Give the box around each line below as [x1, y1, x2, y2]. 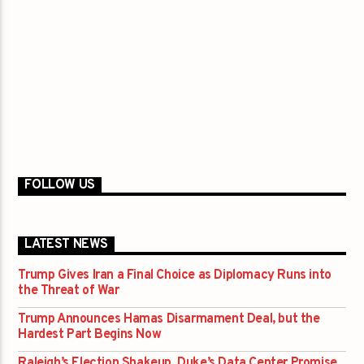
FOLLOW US [24, 177, 95, 194]
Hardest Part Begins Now [18, 327, 162, 344]
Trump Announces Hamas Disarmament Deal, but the [18, 311, 320, 328]
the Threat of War [18, 283, 119, 300]
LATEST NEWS [24, 236, 109, 253]
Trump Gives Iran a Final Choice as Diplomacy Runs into [18, 267, 331, 284]
